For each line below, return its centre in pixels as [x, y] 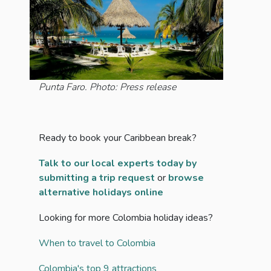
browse [186, 178]
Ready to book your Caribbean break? [119, 138]
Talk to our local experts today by [118, 164]
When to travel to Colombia [97, 243]
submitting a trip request [97, 178]
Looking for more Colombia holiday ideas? [126, 218]
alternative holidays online [101, 193]
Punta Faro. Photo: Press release [107, 87]
